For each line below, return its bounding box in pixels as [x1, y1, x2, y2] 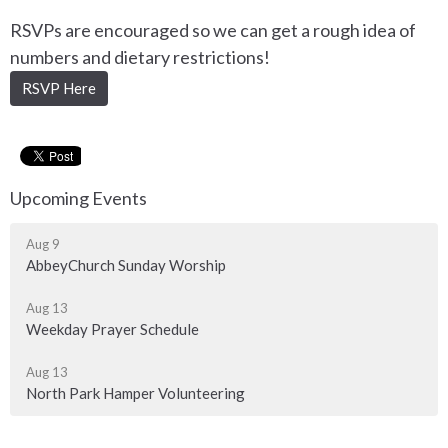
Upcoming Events [10, 187, 147, 210]
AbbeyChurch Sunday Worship [26, 255, 226, 274]
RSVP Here [22, 79, 96, 98]
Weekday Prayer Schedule [26, 319, 199, 338]
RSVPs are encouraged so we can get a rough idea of [10, 19, 416, 42]
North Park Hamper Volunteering [26, 383, 245, 402]
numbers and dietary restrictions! [10, 46, 273, 69]
